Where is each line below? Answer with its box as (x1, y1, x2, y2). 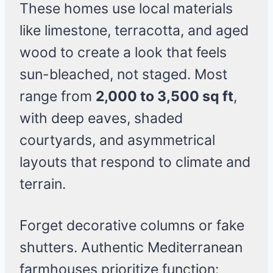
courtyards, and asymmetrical (19, 132, 215, 149)
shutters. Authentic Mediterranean (19, 239, 243, 257)
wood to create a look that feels (19, 44, 227, 62)
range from (19, 88, 96, 105)
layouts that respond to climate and (19, 154, 250, 171)
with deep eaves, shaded (19, 110, 183, 127)
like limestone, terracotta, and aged (19, 22, 249, 40)
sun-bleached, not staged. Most (19, 66, 227, 83)
